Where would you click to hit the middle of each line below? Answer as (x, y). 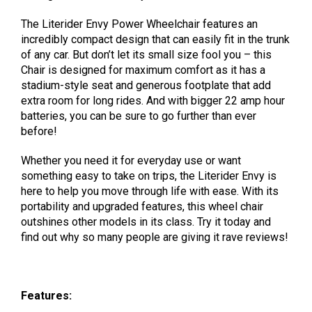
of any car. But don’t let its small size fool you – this (146, 55)
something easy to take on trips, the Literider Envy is (149, 176)
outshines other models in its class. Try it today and (146, 222)
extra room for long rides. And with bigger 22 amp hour (153, 101)
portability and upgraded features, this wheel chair (142, 207)
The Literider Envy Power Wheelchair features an (139, 24)
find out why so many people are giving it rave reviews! (155, 237)
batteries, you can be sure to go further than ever (139, 116)
